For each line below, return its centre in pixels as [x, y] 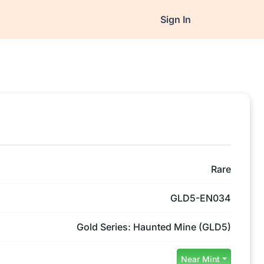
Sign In [175, 19]
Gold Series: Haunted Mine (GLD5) [154, 227]
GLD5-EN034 [201, 198]
